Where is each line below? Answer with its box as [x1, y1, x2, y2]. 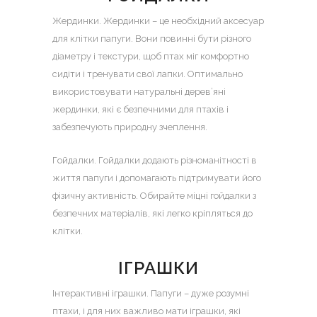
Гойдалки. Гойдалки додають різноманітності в [52, 155, 257, 166]
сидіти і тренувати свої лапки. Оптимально [52, 69, 243, 79]
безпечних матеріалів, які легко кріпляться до [52, 208, 253, 219]
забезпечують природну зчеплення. [52, 122, 207, 132]
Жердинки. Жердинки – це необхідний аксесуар [52, 16, 264, 26]
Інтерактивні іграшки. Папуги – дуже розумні [52, 288, 249, 299]
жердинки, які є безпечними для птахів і [52, 104, 229, 115]
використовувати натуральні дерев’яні [52, 86, 226, 97]
